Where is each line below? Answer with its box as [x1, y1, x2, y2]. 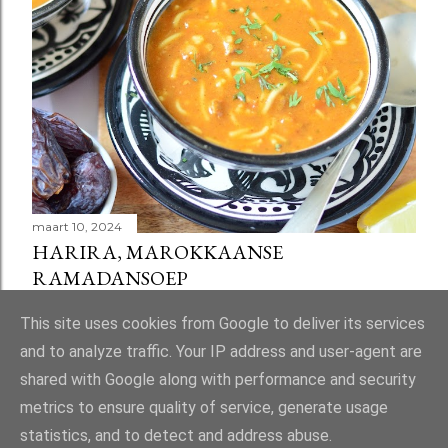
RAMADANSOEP [32, 265, 188, 292]
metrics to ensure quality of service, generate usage [20, 398, 388, 418]
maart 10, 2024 [32, 219, 122, 235]
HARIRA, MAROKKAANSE [32, 239, 283, 266]
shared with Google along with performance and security [20, 370, 416, 390]
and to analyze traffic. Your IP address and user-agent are [20, 342, 422, 362]
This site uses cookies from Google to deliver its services [20, 314, 425, 334]
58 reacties [80, 305, 140, 321]
